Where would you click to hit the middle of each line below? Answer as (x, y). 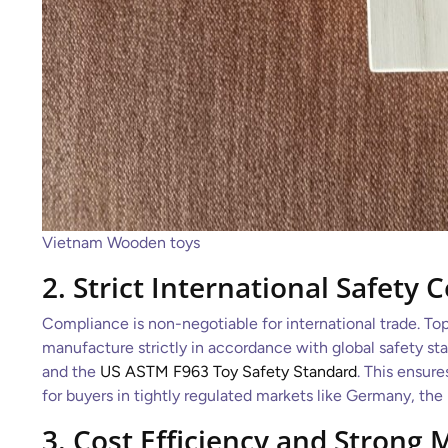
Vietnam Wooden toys (121, 242)
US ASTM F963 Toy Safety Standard (228, 371)
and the (71, 371)
